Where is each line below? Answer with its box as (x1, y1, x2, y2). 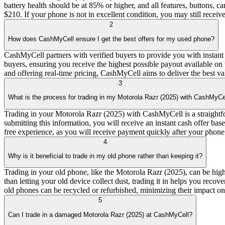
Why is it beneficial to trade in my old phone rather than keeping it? (8, 152, 202, 160)
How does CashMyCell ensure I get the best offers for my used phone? (8, 35, 214, 43)
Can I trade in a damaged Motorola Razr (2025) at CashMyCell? (8, 210, 192, 218)
